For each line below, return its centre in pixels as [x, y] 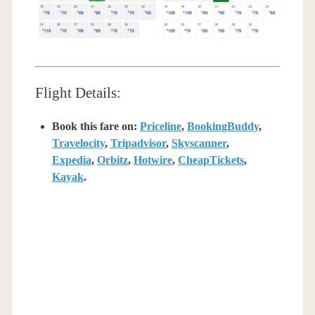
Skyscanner [199, 143]
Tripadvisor [138, 143]
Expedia [71, 160]
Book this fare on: [96, 126]
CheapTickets [211, 160]
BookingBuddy [223, 126]
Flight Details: [78, 92]
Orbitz [112, 160]
